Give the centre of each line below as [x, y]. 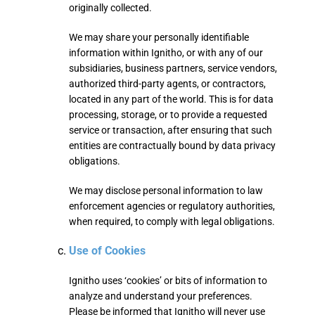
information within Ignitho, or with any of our [166, 53]
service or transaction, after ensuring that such [171, 130]
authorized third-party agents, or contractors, [167, 84]
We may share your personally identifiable [159, 37]
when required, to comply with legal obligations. [172, 221]
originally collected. [110, 8]
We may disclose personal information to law [166, 191]
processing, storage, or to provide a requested [168, 115]
